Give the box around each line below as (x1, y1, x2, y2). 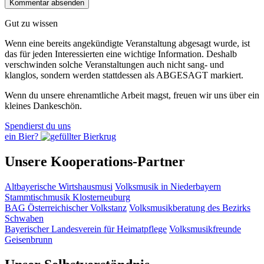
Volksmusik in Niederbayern (115, 181, 221, 192)
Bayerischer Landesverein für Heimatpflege (5, 224, 167, 235)
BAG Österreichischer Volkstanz (5, 203, 127, 213)
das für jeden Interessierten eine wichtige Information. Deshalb (5, 49, 237, 60)
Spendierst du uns (5, 121, 71, 131)
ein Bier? (5, 131, 38, 142)
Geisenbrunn (5, 235, 52, 245)
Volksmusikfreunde (169, 224, 241, 235)
